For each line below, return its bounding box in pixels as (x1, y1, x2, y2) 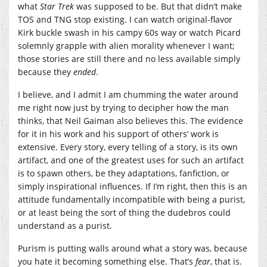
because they (18, 66, 73, 77)
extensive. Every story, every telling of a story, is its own (18, 141, 238, 153)
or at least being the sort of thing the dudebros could (18, 207, 231, 218)
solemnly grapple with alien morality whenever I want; (18, 40, 235, 51)
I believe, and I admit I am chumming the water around (18, 89, 238, 100)
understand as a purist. (18, 220, 112, 231)
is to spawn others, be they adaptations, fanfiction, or (18, 167, 229, 179)
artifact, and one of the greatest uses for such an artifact (18, 154, 244, 166)
